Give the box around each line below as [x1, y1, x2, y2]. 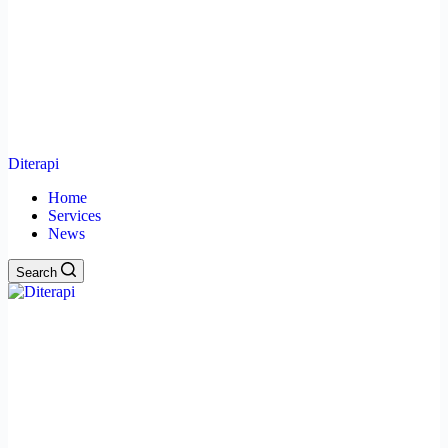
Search [16, 265, 57, 280]
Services [48, 207, 101, 224]
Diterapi [8, 155, 59, 172]
